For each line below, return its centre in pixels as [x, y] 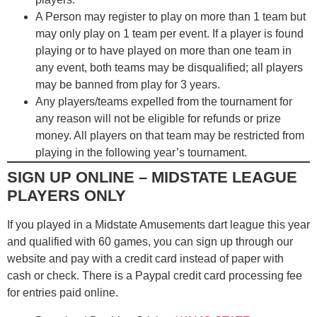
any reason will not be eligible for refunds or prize [158, 118]
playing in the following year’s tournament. [141, 152]
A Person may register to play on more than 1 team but [171, 16]
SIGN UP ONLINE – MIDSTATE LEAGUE [152, 177]
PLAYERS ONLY [67, 195]
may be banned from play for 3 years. [128, 84]
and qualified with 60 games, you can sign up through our [150, 241]
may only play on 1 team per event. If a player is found [169, 33]
